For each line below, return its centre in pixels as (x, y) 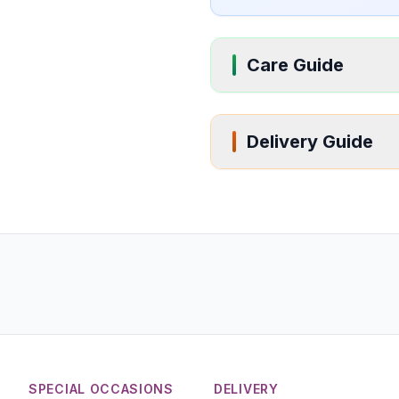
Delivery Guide (310, 142)
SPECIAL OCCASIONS (101, 389)
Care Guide (295, 65)
